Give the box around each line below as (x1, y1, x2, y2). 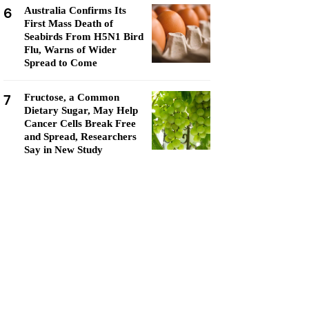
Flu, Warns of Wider (24, 44, 117, 55)
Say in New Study (24, 144, 103, 155)
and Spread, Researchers (24, 131, 137, 142)
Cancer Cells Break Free (24, 118, 136, 129)
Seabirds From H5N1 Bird (24, 31, 143, 42)
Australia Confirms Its (24, 5, 126, 16)
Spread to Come (24, 57, 97, 68)
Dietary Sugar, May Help (24, 105, 138, 116)
